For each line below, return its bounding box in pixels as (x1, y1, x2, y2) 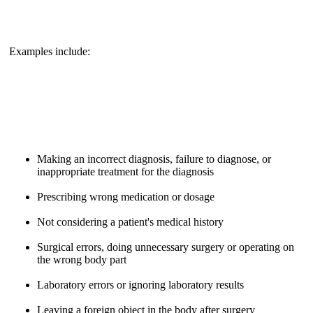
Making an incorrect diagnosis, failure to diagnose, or (37, 152, 271, 165)
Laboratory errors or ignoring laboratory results (37, 278, 244, 291)
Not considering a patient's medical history (37, 215, 224, 228)
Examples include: (9, 45, 90, 57)
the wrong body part (37, 253, 126, 265)
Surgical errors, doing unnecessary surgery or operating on (37, 240, 294, 253)
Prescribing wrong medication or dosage (37, 190, 214, 203)
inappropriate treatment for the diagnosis (37, 165, 214, 177)
